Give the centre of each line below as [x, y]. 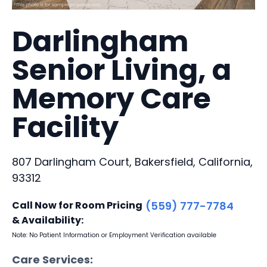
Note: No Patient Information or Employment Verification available [114, 235]
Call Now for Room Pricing [77, 205]
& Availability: [48, 220]
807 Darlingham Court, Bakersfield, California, [132, 162]
